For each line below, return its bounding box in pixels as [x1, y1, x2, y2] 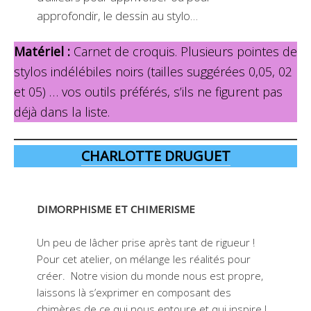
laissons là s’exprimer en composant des [36, 285, 231, 300]
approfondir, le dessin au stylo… [36, 7, 198, 24]
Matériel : [14, 42, 70, 60]
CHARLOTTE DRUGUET [81, 146, 230, 166]
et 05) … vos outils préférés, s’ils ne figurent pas [14, 83, 283, 100]
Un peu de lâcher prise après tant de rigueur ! [36, 235, 258, 250]
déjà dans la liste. [14, 103, 110, 120]
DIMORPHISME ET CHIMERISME [36, 202, 195, 217]
